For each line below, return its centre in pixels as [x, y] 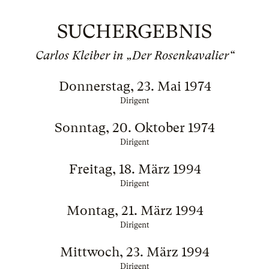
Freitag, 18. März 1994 [134, 169]
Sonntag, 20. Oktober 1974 [134, 128]
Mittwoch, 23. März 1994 [134, 252]
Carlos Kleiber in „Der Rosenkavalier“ [134, 56]
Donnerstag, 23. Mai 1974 [134, 86]
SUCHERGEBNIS [134, 32]
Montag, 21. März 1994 [134, 210]
